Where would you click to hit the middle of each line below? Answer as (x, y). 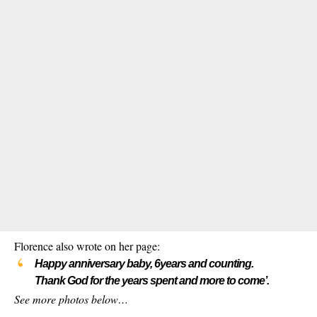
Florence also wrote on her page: (87, 246)
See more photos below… (71, 299)
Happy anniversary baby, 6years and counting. (144, 264)
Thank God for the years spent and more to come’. (151, 281)
